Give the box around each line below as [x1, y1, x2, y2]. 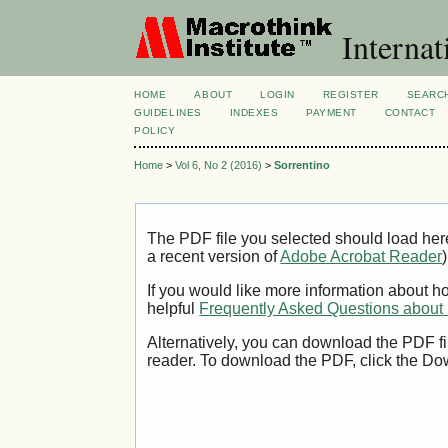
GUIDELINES [134, 107, 202, 118]
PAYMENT [306, 107, 357, 118]
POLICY [134, 125, 176, 136]
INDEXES [229, 107, 279, 118]
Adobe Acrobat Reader [280, 248, 443, 266]
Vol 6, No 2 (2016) [175, 159, 263, 172]
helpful [147, 300, 200, 318]
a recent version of [147, 248, 281, 266]
